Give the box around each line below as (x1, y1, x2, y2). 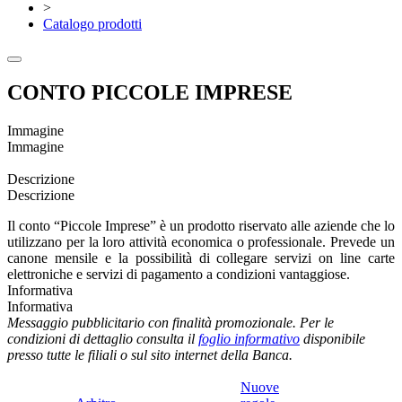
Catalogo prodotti (43, 16, 142, 31)
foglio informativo (198, 330, 300, 346)
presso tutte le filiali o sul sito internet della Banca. (7, 346, 293, 363)
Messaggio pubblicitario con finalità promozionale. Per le (7, 314, 334, 330)
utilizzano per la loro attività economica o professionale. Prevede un (7, 233, 395, 249)
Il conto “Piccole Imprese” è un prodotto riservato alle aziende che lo (7, 217, 395, 233)
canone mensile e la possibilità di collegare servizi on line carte (7, 249, 395, 266)
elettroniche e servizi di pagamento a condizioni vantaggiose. (7, 266, 350, 282)
